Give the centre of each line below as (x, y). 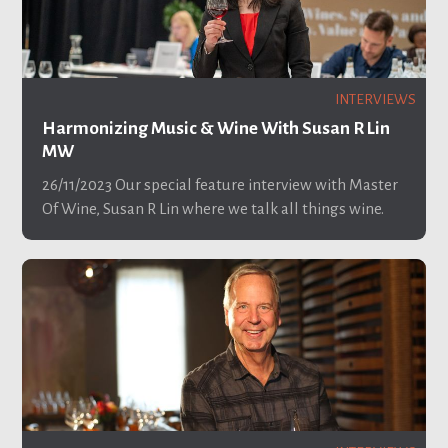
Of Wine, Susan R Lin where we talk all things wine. (212, 208)
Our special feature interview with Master (254, 184)
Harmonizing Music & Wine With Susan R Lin (215, 129)
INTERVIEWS (376, 100)
